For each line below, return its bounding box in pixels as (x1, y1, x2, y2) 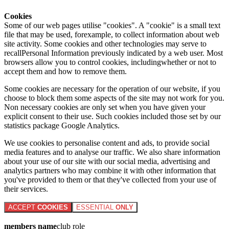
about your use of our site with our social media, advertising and (4, 156, 210, 166)
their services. (4, 184, 48, 193)
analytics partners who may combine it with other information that (4, 166, 216, 175)
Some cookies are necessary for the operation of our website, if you (4, 84, 220, 93)
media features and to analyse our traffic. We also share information (4, 147, 220, 156)
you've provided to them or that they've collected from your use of (4, 175, 216, 184)
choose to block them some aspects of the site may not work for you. (4, 93, 224, 102)
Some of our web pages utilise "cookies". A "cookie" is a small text (4, 20, 220, 30)
